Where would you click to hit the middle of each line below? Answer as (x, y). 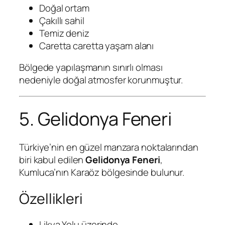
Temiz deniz (64, 33)
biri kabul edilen (52, 160)
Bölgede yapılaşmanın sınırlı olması (91, 68)
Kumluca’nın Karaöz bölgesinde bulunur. (102, 173)
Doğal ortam (64, 8)
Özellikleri (51, 198)
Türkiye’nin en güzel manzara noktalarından (109, 147)
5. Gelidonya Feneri (96, 119)
